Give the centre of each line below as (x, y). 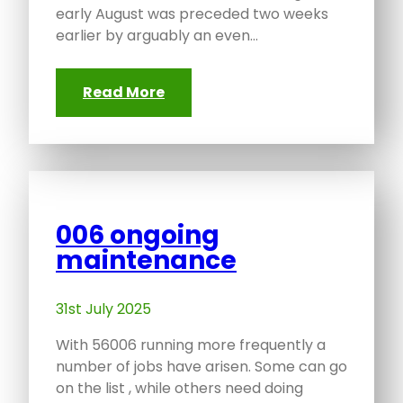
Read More (124, 93)
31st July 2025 (103, 309)
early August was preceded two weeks (192, 14)
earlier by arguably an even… (157, 36)
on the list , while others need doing (179, 389)
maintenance (146, 261)
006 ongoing (138, 236)
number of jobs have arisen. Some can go (201, 367)
